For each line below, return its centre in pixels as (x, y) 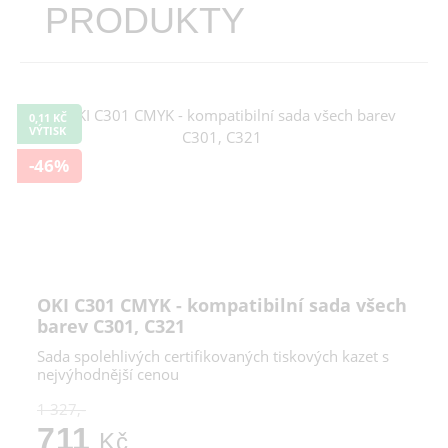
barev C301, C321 (111, 326)
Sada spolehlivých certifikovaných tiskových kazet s (213, 356)
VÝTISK (47, 131)
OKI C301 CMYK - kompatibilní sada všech (222, 305)
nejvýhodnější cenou (108, 374)
